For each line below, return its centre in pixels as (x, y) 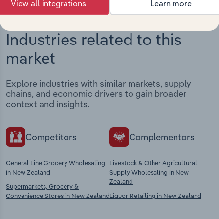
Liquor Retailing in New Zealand (155, 196)
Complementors (162, 137)
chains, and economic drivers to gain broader (96, 94)
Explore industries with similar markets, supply (99, 84)
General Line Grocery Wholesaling (55, 163)
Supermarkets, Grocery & (42, 186)
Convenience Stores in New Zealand (58, 196)
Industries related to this (94, 39)
